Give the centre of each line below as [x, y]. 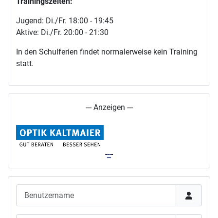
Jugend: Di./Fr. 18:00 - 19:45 [65, 21]
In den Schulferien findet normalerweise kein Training [107, 52]
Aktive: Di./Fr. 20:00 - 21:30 [62, 33]
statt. [25, 64]
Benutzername [40, 190]
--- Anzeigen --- [109, 108]
